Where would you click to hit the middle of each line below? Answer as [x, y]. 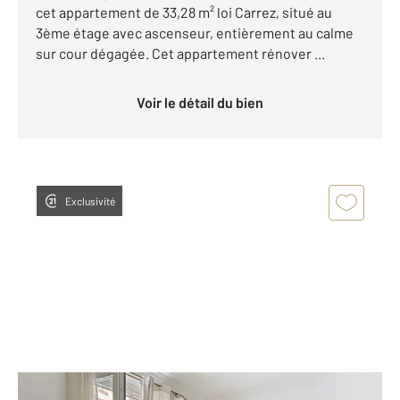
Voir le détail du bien [204, 103]
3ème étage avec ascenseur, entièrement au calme [195, 33]
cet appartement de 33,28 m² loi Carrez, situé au [184, 12]
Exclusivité [90, 201]
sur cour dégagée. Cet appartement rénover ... [180, 54]
